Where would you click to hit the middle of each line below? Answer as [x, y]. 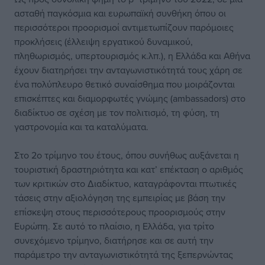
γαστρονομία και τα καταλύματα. [81, 127]
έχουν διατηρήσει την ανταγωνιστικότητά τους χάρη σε [128, 70]
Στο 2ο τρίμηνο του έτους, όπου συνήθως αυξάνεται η [127, 155]
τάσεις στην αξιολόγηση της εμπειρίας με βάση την [120, 198]
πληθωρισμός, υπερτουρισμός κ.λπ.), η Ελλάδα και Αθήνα [132, 56]
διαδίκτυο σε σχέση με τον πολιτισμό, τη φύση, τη [117, 112]
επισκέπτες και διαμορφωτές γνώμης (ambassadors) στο [130, 98]
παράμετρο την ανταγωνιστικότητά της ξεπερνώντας [124, 254]
